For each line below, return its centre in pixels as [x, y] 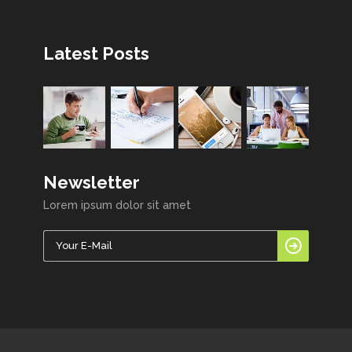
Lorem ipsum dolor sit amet [117, 205]
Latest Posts [96, 53]
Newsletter [92, 182]
